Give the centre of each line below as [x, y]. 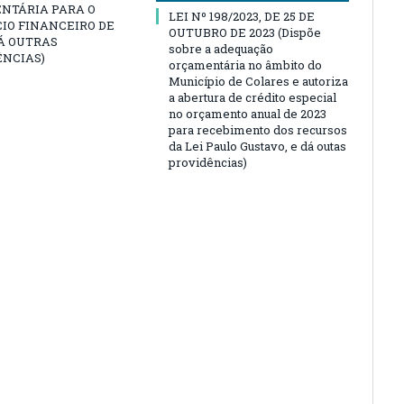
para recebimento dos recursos [258, 130]
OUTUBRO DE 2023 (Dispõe [245, 32]
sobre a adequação [221, 49]
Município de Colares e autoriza [258, 81]
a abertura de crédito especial [252, 97]
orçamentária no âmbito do [245, 65]
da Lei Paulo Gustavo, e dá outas [257, 146]
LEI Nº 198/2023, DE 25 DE [242, 16]
